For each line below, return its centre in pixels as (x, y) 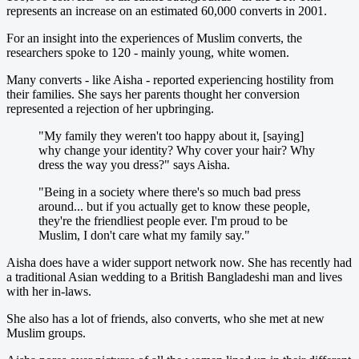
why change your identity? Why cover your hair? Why (177, 150)
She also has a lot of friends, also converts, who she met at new (165, 318)
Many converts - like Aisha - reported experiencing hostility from (170, 79)
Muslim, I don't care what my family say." (144, 235)
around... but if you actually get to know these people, (174, 206)
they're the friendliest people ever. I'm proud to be (163, 220)
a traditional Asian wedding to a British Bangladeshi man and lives (174, 276)
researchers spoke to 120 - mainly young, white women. (148, 52)
